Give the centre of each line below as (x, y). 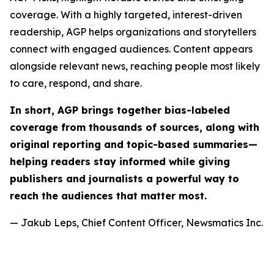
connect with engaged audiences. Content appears (131, 49)
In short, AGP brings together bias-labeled (120, 110)
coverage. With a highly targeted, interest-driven (126, 15)
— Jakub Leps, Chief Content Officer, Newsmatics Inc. (136, 223)
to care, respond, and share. (76, 83)
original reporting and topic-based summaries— (134, 144)
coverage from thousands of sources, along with (135, 127)
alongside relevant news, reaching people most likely (135, 66)
